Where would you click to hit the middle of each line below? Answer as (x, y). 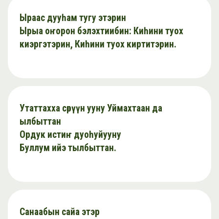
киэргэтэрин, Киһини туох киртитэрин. (98, 44)
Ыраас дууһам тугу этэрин (73, 18)
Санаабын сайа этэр (60, 212)
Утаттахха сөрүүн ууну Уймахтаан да (91, 108)
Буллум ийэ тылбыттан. (68, 148)
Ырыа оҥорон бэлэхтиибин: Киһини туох (101, 31)
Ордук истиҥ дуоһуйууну (70, 134)
